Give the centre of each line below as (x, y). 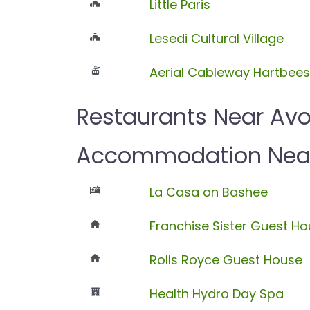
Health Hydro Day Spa (216, 293)
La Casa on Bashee (208, 192)
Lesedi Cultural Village (216, 38)
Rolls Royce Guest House (226, 259)
